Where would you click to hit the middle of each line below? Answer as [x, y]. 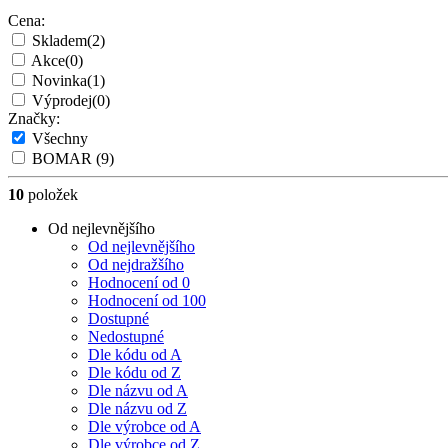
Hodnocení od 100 [147, 301]
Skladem [59, 41]
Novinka [59, 81]
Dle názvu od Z [137, 409]
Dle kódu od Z [134, 373]
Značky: [34, 119]
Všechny [60, 139]
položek [51, 195]
